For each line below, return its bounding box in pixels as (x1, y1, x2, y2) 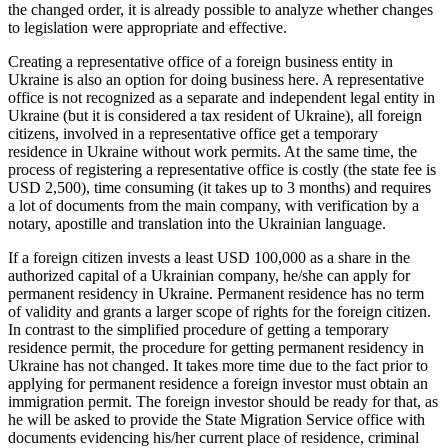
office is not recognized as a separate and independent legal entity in (8, 89, 435, 107)
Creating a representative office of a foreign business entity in (8, 53, 393, 71)
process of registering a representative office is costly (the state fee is (8, 161, 436, 179)
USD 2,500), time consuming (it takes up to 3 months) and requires (8, 179, 431, 197)
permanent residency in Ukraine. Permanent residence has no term (8, 285, 424, 303)
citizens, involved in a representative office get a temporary (8, 125, 378, 143)
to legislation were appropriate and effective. (8, 19, 287, 37)
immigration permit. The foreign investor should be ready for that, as (8, 393, 438, 411)
